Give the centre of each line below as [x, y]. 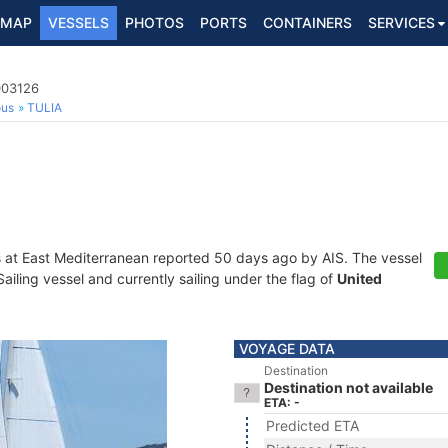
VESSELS [78, 22]
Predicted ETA [312, 425]
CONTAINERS [307, 22]
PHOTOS [154, 22]
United [359, 278]
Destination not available [348, 387]
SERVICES [401, 22]
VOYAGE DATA [287, 348]
